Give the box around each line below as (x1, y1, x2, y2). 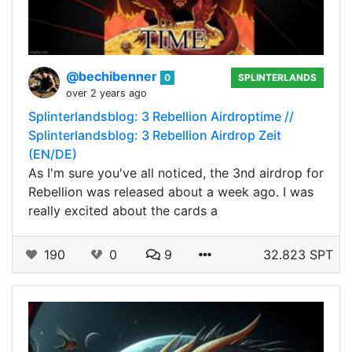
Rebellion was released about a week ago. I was (28, 183, 313, 200)
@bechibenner (66, 68, 160, 84)
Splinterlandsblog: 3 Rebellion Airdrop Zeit (28, 126, 281, 143)
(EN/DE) (28, 145, 77, 162)
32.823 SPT (263, 246, 333, 262)
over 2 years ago (66, 86, 147, 99)
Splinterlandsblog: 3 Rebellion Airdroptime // (28, 108, 294, 124)
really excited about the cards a (28, 202, 218, 218)
